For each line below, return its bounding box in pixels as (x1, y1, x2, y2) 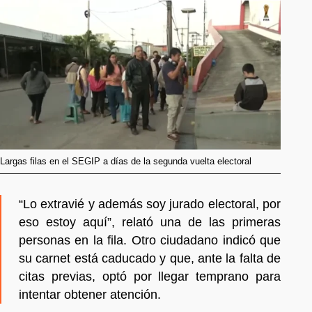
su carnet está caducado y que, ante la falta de (19, 251, 281, 265)
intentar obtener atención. (19, 287, 161, 302)
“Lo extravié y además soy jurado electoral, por (19, 196, 281, 211)
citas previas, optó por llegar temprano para (19, 269, 281, 283)
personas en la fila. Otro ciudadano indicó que (19, 233, 281, 247)
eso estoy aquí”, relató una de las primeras (19, 214, 281, 229)
